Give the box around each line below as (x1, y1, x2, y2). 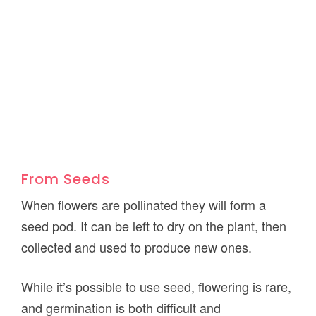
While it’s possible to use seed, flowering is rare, (21, 277, 292, 296)
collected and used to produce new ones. (21, 238, 253, 257)
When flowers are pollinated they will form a (21, 195, 267, 214)
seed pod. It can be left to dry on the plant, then (21, 217, 287, 236)
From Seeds (21, 169, 111, 190)
